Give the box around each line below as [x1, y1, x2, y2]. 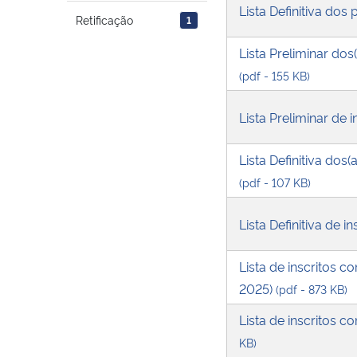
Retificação [76, 12, 134, 28]
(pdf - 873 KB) [276, 280, 347, 296]
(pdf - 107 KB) [239, 174, 311, 190]
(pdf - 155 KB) [239, 67, 310, 83]
